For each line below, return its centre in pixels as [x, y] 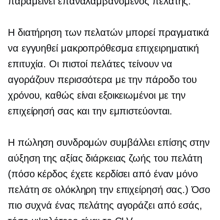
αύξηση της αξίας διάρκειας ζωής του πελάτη [105, 158]
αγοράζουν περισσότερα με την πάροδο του [103, 80]
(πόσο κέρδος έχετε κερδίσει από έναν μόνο [103, 174]
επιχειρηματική [166, 48]
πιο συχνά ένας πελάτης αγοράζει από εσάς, [105, 206]
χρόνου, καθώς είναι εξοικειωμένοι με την [97, 96]
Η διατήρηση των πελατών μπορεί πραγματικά [109, 33]
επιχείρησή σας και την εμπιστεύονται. [90, 111]
